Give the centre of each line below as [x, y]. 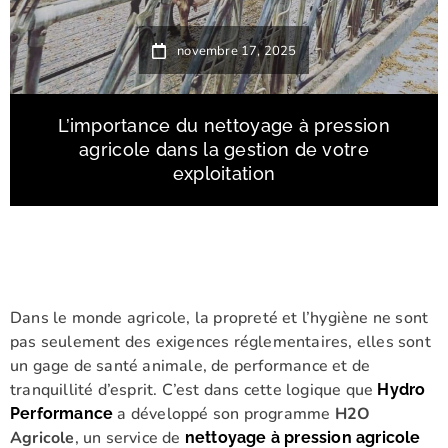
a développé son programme [224, 414]
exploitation [224, 173]
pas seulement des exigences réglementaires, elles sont [220, 342]
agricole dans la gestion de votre [224, 149]
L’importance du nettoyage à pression [224, 125]
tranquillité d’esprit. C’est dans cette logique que [194, 390]
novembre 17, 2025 [237, 51]
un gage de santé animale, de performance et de [190, 366]
